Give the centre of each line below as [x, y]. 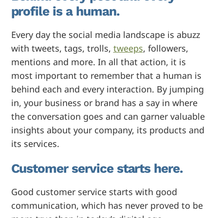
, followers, [165, 48]
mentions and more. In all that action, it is [98, 62]
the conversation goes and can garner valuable [108, 116]
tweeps [128, 48]
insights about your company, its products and [108, 130]
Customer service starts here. [97, 168]
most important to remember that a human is [106, 75]
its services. [35, 143]
